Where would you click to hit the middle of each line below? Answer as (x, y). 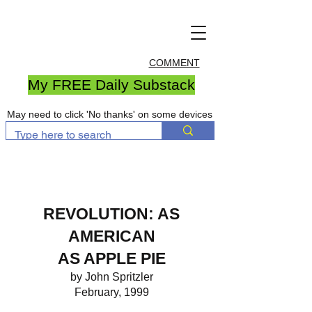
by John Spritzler (111, 277)
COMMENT (174, 63)
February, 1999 (111, 292)
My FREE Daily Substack (111, 85)
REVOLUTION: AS (111, 214)
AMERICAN (111, 236)
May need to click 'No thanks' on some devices (110, 114)
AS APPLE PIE (111, 258)
